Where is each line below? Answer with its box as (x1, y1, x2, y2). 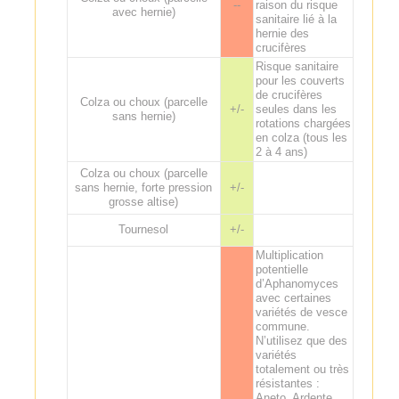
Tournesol (118, 222, 169, 236)
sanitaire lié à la (255, 12, 337, 26)
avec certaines (255, 290, 331, 305)
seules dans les (255, 102, 337, 116)
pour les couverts (255, 73, 345, 87)
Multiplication (255, 248, 323, 262)
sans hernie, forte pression (75, 180, 213, 194)
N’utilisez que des (255, 333, 347, 347)
